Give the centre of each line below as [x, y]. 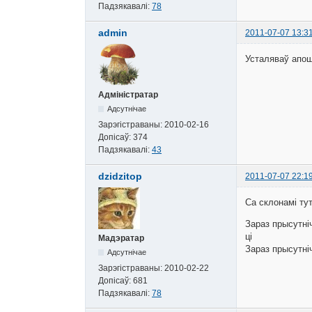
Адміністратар [128, 95]
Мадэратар [121, 239]
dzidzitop [120, 177]
